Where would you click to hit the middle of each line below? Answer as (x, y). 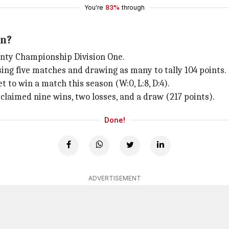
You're (94, 7)
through (133, 7)
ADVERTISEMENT (114, 178)
